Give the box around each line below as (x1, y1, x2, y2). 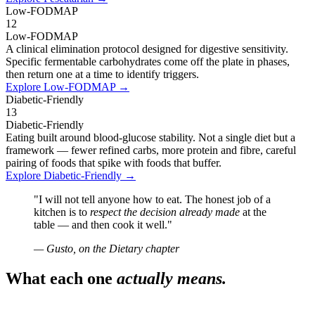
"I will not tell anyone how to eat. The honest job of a (34, 193, 271, 205)
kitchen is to (34, 205, 90, 218)
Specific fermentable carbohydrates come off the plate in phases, (6, 55, 290, 67)
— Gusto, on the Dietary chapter (34, 242, 179, 255)
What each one (6, 269, 117, 288)
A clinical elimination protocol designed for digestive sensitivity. (6, 42, 288, 55)
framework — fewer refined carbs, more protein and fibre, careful (6, 143, 296, 156)
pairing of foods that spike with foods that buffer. (6, 156, 221, 169)
